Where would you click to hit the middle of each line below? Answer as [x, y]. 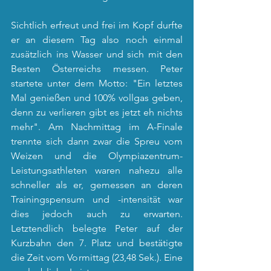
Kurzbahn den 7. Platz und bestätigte [97, 243]
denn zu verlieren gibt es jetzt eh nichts [97, 112]
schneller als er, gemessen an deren [97, 185]
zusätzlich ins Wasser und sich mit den [97, 54]
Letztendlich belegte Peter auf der [97, 228]
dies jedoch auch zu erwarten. [97, 214]
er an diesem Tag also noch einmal [97, 40]
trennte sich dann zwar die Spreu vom [97, 141]
